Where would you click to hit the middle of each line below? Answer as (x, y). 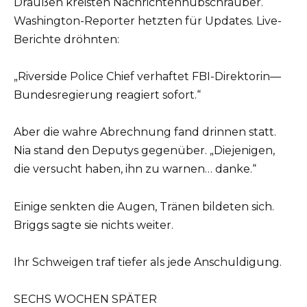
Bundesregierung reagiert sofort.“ (107, 95)
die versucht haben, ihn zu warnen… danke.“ (135, 169)
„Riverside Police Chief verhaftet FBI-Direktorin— (147, 77)
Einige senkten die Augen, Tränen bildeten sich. (144, 206)
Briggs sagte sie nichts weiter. (94, 225)
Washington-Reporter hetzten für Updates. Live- (148, 21)
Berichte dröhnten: (66, 40)
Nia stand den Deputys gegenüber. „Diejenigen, (144, 151)
